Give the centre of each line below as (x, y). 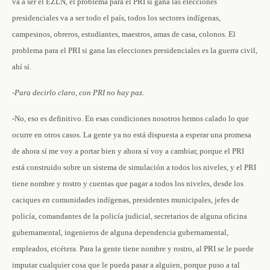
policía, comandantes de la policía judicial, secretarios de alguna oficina (130, 216)
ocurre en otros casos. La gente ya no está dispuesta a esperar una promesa (132, 135)
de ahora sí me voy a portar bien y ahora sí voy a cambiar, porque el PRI (128, 151)
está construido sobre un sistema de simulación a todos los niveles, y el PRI (134, 167)
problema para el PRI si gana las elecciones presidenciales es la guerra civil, (135, 50)
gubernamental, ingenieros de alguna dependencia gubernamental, (120, 232)
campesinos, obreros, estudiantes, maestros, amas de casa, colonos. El (124, 34)
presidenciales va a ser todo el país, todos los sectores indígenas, (116, 18)
